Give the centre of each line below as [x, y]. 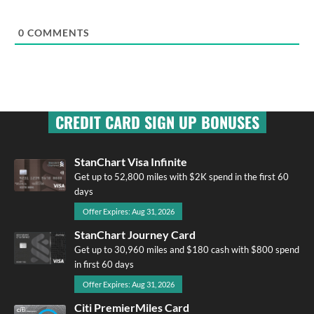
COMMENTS [57, 32]
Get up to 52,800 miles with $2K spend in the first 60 [182, 176]
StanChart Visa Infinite [131, 161]
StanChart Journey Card [135, 234]
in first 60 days [104, 264]
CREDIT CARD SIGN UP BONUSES [157, 122]
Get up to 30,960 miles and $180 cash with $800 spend [187, 249]
